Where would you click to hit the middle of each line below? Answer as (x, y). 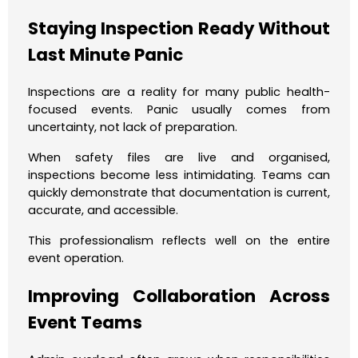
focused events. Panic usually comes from (179, 109)
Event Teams (85, 323)
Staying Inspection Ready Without (179, 28)
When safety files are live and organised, (179, 157)
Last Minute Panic (105, 54)
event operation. (76, 258)
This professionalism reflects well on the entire (179, 240)
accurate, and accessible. (103, 210)
